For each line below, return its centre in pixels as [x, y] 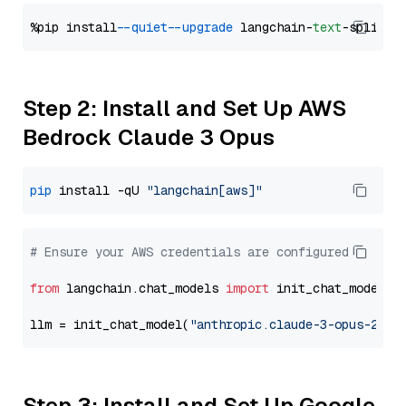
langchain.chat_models [142, 288]
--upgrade [204, 27]
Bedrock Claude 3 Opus [149, 137]
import [247, 288]
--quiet [146, 27]
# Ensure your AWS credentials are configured [189, 252]
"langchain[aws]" [204, 190]
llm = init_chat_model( [110, 324]
